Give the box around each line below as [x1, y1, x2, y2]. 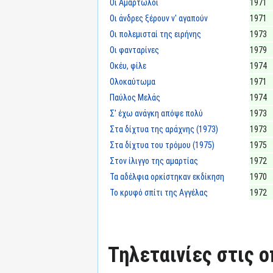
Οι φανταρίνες [110, 44, 159, 55]
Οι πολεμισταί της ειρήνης [110, 29, 201, 39]
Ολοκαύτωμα [110, 76, 155, 87]
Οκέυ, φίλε [110, 60, 146, 71]
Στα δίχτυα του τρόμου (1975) [110, 140, 214, 150]
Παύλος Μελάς [110, 92, 160, 102]
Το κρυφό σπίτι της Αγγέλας [110, 187, 208, 197]
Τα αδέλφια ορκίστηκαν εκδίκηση [110, 171, 224, 182]
